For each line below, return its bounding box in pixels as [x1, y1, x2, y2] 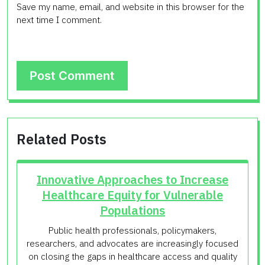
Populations [100, 202, 165, 218]
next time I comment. [17, 14, 102, 25]
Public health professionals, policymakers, [49, 224, 216, 236]
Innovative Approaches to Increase [37, 171, 228, 188]
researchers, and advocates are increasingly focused [27, 237, 238, 249]
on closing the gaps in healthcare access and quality [28, 250, 237, 262]
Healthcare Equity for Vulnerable [42, 186, 223, 203]
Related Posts [17, 130, 106, 148]
